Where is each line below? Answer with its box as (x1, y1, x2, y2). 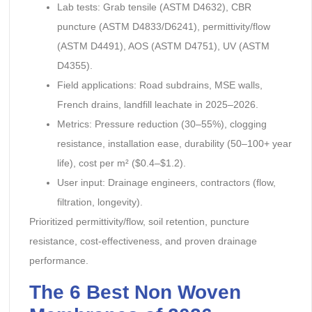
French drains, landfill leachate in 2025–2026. (56, 99, 258, 111)
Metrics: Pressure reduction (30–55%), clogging (56, 118, 267, 130)
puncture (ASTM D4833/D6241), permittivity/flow (56, 21, 270, 33)
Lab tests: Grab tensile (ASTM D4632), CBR (56, 1, 251, 13)
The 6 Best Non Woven (29, 281, 241, 303)
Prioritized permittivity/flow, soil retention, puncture (29, 216, 249, 228)
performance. (29, 255, 88, 267)
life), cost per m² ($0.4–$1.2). (56, 157, 186, 169)
